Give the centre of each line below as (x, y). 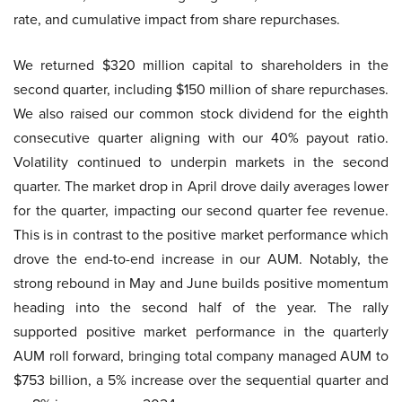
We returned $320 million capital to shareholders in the (201, 65)
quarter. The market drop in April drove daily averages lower (201, 186)
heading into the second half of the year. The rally (201, 307)
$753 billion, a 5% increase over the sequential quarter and (201, 380)
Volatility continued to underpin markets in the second (201, 162)
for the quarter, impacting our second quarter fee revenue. (201, 210)
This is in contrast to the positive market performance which (201, 234)
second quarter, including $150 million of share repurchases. (201, 89)
